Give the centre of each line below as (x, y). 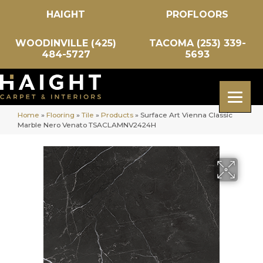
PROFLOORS (197, 14)
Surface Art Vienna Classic (186, 115)
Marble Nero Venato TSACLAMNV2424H (87, 125)
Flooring (60, 115)
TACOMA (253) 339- (197, 43)
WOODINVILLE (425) (66, 43)
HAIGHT (66, 14)
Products (117, 115)
